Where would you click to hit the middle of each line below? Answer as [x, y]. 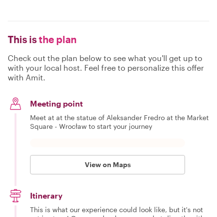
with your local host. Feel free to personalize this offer [106, 68]
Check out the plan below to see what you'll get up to [105, 58]
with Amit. [27, 77]
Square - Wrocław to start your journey [91, 126]
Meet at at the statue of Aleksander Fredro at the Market [119, 117]
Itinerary [46, 195]
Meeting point [56, 103]
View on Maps [108, 164]
